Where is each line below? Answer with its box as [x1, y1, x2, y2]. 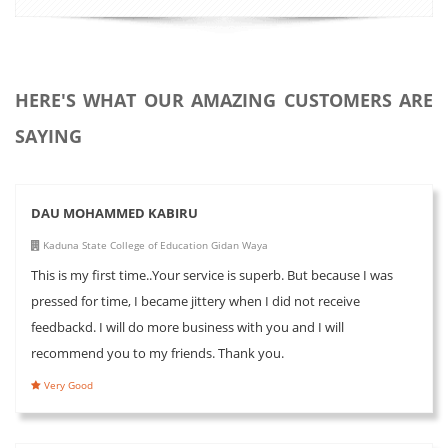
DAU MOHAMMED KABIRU [31, 203, 198, 222]
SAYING [15, 123, 82, 148]
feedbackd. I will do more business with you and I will [31, 317, 344, 336]
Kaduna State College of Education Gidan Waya [40, 237, 268, 252]
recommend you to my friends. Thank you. [31, 343, 284, 362]
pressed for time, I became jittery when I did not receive [31, 291, 360, 310]
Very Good [41, 377, 93, 392]
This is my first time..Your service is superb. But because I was [31, 265, 393, 284]
